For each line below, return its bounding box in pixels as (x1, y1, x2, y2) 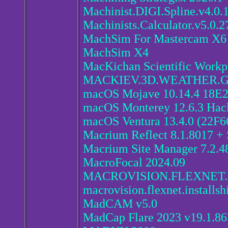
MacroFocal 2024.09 (83, 156, 185, 169)
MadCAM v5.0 (83, 197, 157, 211)
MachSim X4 (83, 46, 149, 60)
